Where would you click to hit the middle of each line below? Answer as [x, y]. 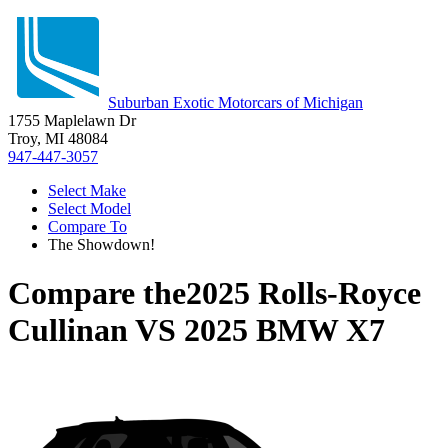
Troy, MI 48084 [58, 138]
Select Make [87, 190]
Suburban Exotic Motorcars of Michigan [235, 102]
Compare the [97, 293]
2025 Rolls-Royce [303, 293]
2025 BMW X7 [284, 330]
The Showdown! [101, 244]
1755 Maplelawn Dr [72, 120]
